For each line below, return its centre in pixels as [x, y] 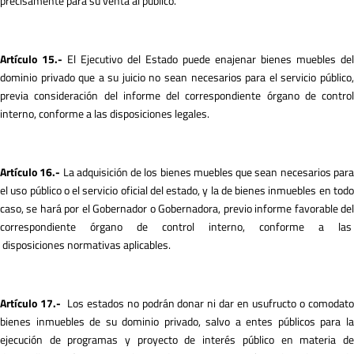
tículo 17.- [39, 303]
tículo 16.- [37, 172]
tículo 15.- [39, 59]
